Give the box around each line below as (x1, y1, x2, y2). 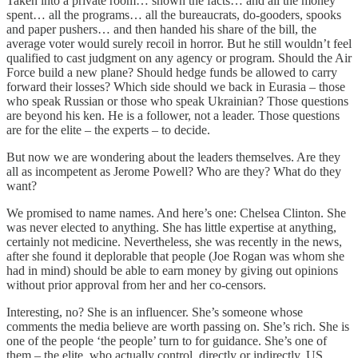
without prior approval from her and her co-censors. (6, 278, 266, 292)
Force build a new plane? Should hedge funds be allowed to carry (6, 66, 337, 80)
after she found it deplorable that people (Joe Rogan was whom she (6, 249, 344, 264)
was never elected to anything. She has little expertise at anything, (6, 221, 336, 235)
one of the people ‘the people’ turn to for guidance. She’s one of (6, 334, 327, 348)
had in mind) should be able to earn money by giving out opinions (6, 264, 338, 278)
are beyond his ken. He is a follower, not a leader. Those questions (6, 109, 340, 123)
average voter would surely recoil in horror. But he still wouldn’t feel (6, 37, 352, 51)
